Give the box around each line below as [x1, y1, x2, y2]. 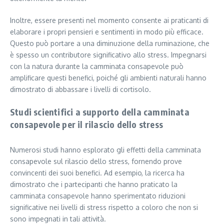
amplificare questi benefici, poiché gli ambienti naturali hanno [10, 73, 206, 82]
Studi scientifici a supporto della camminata [10, 106, 189, 118]
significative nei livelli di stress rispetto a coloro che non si [10, 203, 198, 212]
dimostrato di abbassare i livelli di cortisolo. [10, 85, 151, 94]
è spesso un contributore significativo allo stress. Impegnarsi [10, 50, 206, 59]
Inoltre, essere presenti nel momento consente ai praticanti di [10, 16, 208, 25]
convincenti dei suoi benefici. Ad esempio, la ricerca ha [10, 168, 184, 177]
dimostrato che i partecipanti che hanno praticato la [10, 180, 177, 189]
